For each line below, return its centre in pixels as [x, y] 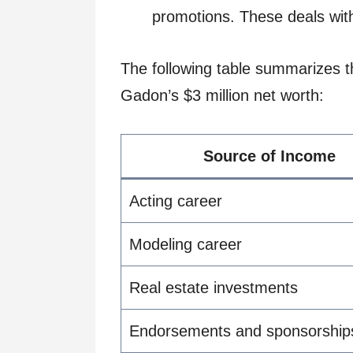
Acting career [176, 201]
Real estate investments [214, 288]
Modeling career [186, 245]
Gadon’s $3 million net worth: [222, 96]
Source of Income [269, 156]
